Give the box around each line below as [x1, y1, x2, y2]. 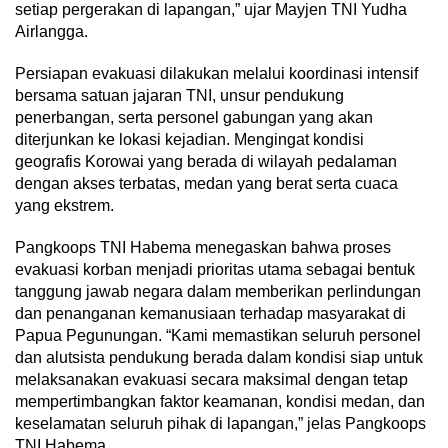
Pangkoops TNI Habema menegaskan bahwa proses [15, 239, 391, 257]
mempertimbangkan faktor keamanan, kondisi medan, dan [15, 393, 425, 411]
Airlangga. [15, 23, 88, 41]
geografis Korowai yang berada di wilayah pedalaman [15, 153, 397, 171]
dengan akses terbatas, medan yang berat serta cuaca [15, 175, 398, 193]
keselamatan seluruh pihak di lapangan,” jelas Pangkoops [15, 415, 426, 433]
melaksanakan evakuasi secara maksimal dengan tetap [15, 371, 408, 389]
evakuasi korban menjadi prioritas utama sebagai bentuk [15, 261, 415, 279]
